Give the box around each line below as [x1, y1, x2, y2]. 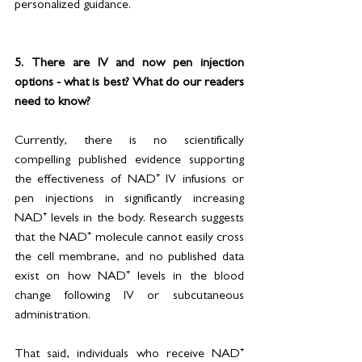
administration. [15, 309, 90, 322]
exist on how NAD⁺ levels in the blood [15, 270, 244, 284]
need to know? [15, 95, 90, 109]
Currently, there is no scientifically [15, 134, 244, 148]
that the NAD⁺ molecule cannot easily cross [15, 231, 244, 245]
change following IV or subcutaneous [15, 289, 244, 303]
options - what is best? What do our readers [15, 76, 244, 90]
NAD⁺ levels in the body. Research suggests [15, 212, 244, 225]
